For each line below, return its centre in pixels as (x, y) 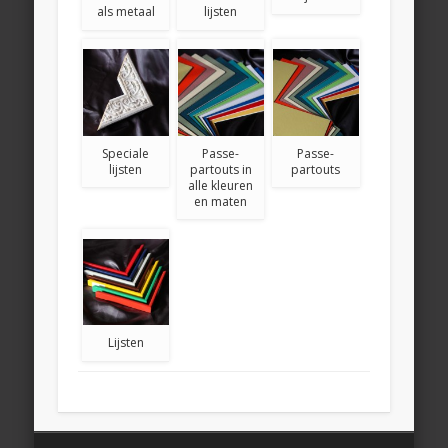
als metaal (125, 11)
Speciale (126, 153)
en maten (221, 201)
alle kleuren (221, 185)
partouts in (220, 169)
